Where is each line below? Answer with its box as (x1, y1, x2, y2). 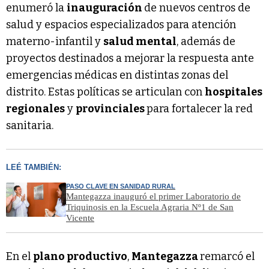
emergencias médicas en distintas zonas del (6, 68, 228, 82)
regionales (6, 101, 65, 115)
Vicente (66, 213, 94, 223)
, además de (177, 34, 235, 48)
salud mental (103, 34, 177, 48)
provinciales (76, 101, 147, 115)
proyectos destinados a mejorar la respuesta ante (6, 51, 254, 65)
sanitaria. (6, 118, 53, 132)
